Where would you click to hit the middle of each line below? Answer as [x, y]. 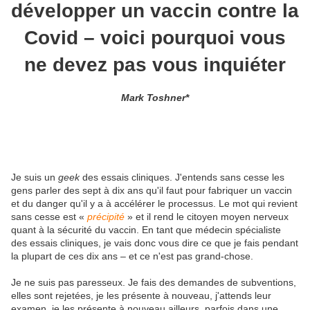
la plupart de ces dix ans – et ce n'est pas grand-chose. [132, 256]
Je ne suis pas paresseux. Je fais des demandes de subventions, [154, 282]
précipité [106, 216]
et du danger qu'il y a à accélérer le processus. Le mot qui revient [154, 203]
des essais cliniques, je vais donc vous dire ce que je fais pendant [155, 243]
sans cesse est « [49, 216]
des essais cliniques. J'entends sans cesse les [182, 177]
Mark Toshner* [155, 97]
